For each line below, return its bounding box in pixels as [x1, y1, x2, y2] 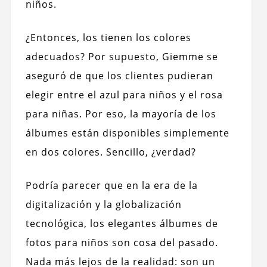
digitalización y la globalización [25, 198, 182, 212]
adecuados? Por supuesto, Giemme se [25, 50, 218, 64]
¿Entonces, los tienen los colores [25, 31, 191, 45]
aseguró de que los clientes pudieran [25, 69, 213, 83]
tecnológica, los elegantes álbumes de [25, 217, 218, 231]
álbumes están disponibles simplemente [25, 126, 229, 140]
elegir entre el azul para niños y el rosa [25, 88, 223, 102]
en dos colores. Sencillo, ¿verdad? [25, 145, 196, 159]
